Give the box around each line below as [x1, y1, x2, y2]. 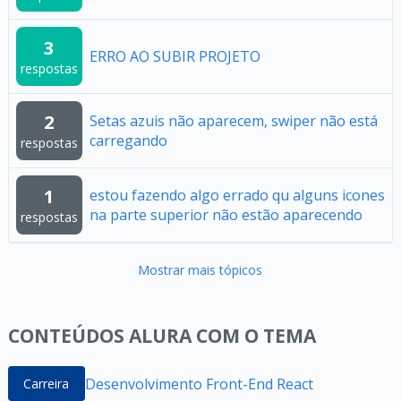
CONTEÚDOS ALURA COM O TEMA [7, 323, 316, 348]
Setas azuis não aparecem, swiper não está [89, 111, 378, 131]
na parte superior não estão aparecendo [89, 205, 363, 225]
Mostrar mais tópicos [138, 261, 263, 278]
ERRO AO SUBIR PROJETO [89, 47, 260, 66]
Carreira [23, 375, 70, 392]
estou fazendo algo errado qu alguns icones [89, 185, 385, 205]
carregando [89, 131, 167, 150]
